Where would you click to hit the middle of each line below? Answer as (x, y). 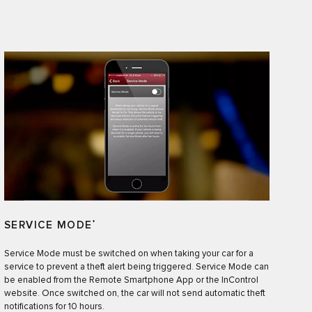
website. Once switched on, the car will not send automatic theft (134, 294)
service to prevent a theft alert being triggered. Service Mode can (136, 267)
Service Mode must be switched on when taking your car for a (128, 254)
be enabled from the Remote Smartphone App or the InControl (131, 281)
